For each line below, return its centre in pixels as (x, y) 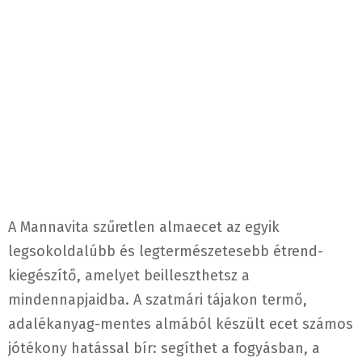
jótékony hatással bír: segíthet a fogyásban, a (164, 349)
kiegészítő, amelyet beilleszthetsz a (129, 276)
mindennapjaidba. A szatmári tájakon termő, (158, 300)
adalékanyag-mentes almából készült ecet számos (181, 324)
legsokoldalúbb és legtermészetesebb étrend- (166, 252)
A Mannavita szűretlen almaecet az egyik (144, 227)
